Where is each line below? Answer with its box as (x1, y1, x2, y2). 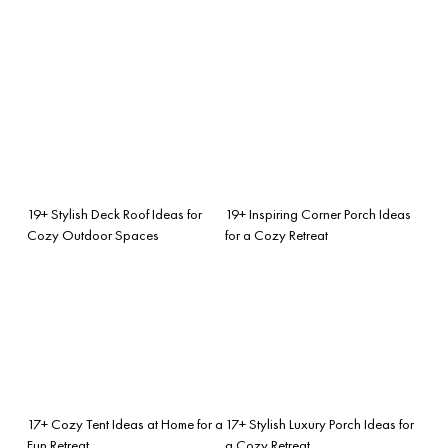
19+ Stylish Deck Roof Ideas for (27, 204, 202, 223)
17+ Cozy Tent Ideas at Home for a (27, 414, 223, 433)
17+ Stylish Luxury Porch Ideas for (225, 414, 414, 433)
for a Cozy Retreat (225, 225, 328, 244)
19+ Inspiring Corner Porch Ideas (225, 204, 411, 223)
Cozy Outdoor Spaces (27, 225, 159, 244)
